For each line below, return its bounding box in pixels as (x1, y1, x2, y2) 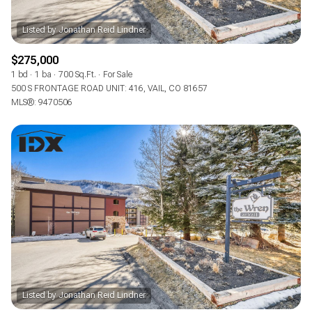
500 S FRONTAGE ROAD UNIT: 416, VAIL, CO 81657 (11, 84, 208, 94)
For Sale (103, 70, 132, 80)
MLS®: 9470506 (11, 97, 72, 108)
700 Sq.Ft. (58, 70, 96, 80)
